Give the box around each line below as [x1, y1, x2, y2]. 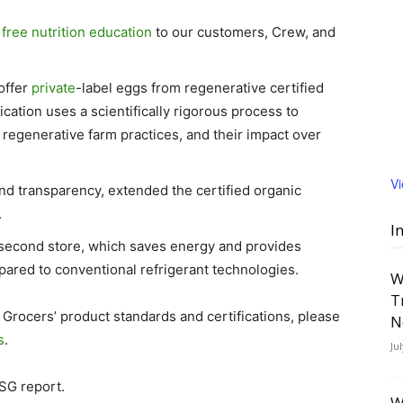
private [31, 79, 76, 96]
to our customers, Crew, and [152, 23, 336, 40]
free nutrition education [2, 23, 152, 40]
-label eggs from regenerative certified [76, 79, 324, 96]
